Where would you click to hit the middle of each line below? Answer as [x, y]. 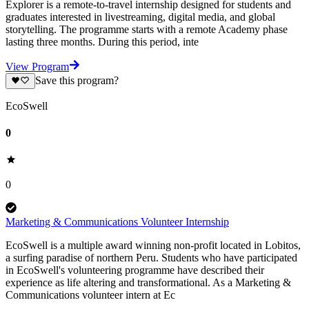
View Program [37, 67]
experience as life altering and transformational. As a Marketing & [148, 283]
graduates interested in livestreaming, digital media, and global [140, 17]
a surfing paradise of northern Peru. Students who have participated [151, 258]
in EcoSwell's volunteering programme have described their [135, 270]
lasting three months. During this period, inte [102, 42]
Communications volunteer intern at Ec [90, 295]
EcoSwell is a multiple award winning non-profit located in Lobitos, [153, 246]
